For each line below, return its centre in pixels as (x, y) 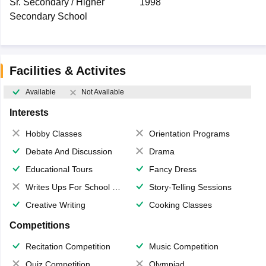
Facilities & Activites (67, 71)
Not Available (102, 92)
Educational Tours (59, 170)
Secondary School (48, 16)
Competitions (39, 226)
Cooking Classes (180, 205)
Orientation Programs (189, 134)
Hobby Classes (53, 134)
